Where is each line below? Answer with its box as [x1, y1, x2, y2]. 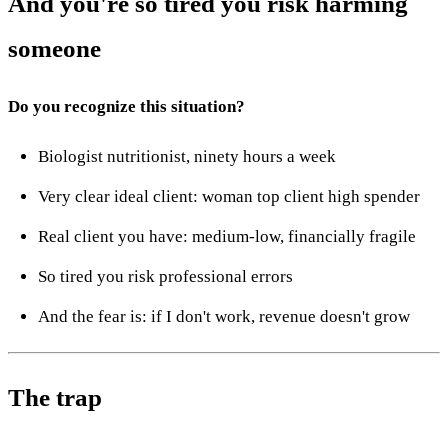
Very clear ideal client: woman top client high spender [38, 186, 420, 206]
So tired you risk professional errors [38, 266, 293, 286]
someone [8, 35, 101, 62]
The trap [8, 383, 102, 411]
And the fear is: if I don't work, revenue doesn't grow [38, 306, 410, 326]
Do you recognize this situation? [8, 96, 245, 116]
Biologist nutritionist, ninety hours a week [38, 146, 336, 166]
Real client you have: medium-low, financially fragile [38, 226, 416, 246]
